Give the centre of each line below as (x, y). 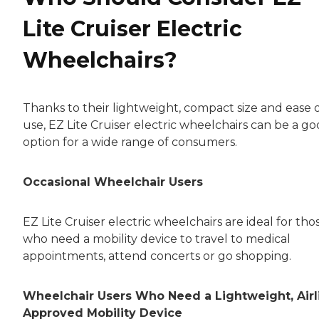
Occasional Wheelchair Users (113, 182)
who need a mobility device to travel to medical (157, 239)
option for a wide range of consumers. (131, 142)
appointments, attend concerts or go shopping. (157, 256)
